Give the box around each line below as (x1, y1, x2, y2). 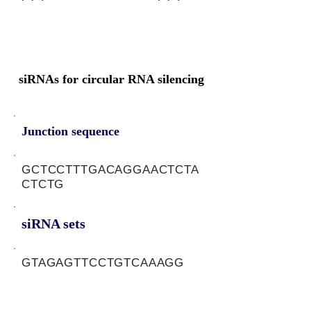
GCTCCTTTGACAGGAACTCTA (22, 163, 199, 176)
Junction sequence (22, 124, 119, 138)
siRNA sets (22, 216, 85, 231)
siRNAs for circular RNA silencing (18, 72, 204, 86)
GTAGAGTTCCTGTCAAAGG (22, 256, 185, 269)
